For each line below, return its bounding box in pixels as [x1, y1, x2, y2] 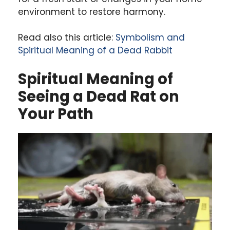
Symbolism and [116, 31, 185, 44]
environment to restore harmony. [18, 5, 165, 18]
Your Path [18, 103, 93, 124]
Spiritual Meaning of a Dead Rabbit [18, 44, 172, 57]
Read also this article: [18, 31, 116, 44]
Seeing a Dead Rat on [18, 86, 179, 107]
